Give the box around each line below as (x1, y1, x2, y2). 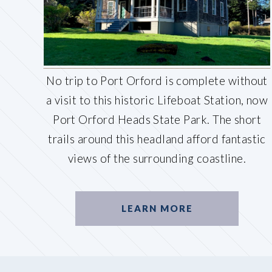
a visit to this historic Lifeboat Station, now (46, 93, 268, 107)
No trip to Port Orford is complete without (46, 74, 268, 88)
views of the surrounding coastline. (67, 152, 246, 166)
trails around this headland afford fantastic (48, 132, 266, 146)
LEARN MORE (121, 202, 193, 214)
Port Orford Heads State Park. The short (53, 113, 262, 127)
